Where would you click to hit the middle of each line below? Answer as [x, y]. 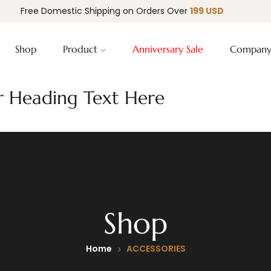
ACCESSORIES [156, 249]
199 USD [207, 11]
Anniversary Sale [168, 49]
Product [81, 49]
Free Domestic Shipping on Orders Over [105, 11]
